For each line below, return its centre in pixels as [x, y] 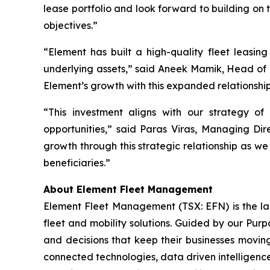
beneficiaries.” [77, 162]
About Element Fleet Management [128, 189]
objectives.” [71, 25]
